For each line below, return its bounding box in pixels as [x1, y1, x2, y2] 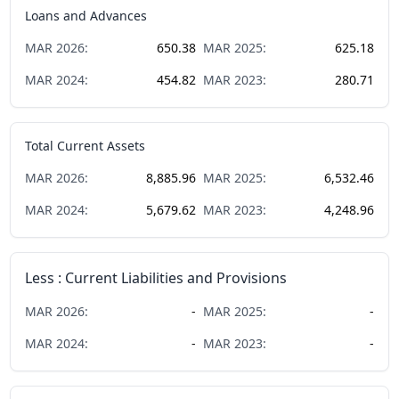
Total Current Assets [25, 136, 146, 154]
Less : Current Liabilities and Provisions [25, 267, 288, 288]
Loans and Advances [25, 6, 148, 24]
